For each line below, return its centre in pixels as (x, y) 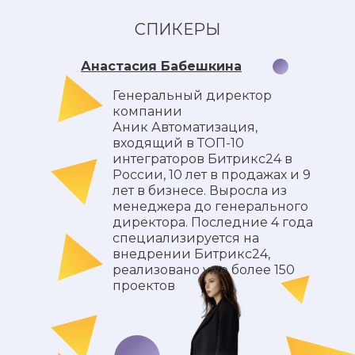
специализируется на (186, 238)
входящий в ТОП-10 (178, 143)
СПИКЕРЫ (177, 29)
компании (147, 111)
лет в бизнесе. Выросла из (200, 191)
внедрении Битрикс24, (191, 254)
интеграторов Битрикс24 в (202, 159)
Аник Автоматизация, (185, 127)
